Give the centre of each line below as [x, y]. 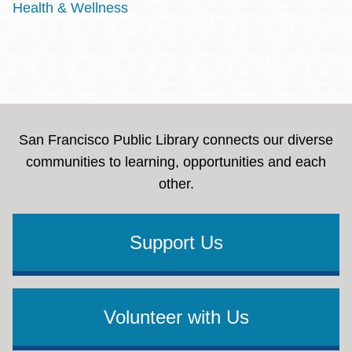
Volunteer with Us [176, 317]
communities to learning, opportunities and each [176, 162]
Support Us [176, 242]
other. [176, 184]
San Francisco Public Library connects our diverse [176, 140]
